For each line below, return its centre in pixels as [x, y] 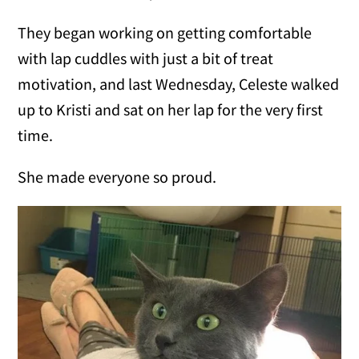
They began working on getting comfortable [165, 33]
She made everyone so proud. [117, 177]
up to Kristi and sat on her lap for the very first [171, 110]
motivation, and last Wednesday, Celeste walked [179, 84]
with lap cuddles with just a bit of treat [146, 58]
